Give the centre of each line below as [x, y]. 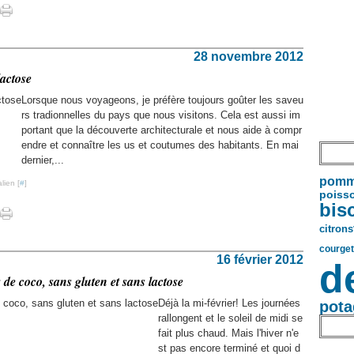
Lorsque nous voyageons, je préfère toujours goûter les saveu [162, 100]
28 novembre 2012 [249, 56]
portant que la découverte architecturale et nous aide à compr [162, 130]
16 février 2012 [260, 260]
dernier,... [43, 160]
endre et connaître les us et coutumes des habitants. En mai [160, 145]
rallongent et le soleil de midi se [230, 318]
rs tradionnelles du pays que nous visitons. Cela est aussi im [161, 115]
